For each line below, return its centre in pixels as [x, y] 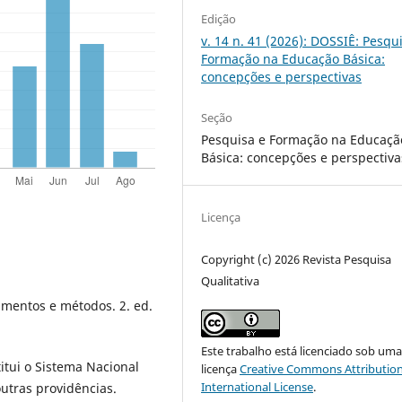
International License [258, 387]
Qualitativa [231, 281]
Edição [219, 19]
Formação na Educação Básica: [293, 59]
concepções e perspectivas [282, 77]
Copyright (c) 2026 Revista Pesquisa [297, 260]
